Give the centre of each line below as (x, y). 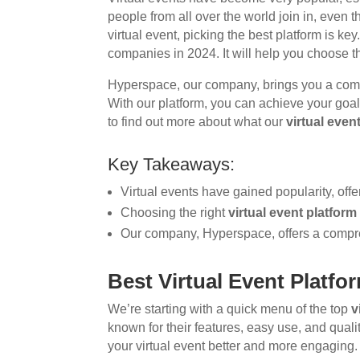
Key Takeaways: (172, 164)
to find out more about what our (197, 121)
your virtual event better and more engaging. (233, 346)
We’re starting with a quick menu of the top (230, 309)
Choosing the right (175, 212)
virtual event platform (293, 212)
